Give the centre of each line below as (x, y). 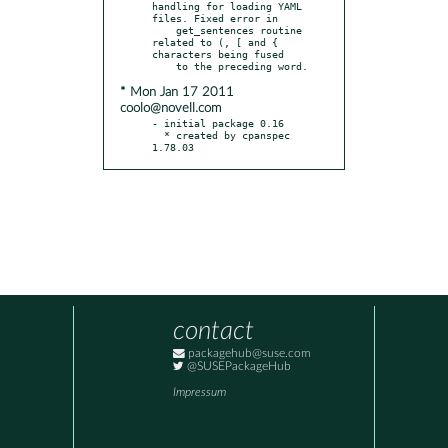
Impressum (199, 393)
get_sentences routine (164, 29)
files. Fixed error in (215, 17)
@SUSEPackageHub (237, 367)
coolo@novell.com (170, 108)
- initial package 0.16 (218, 122)
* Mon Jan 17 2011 (177, 92)
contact (213, 331)
